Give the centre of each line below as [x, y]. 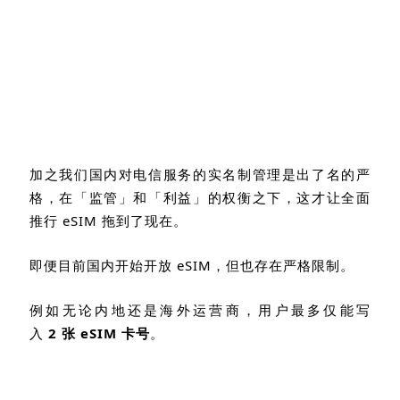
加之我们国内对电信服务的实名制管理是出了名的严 [200, 174]
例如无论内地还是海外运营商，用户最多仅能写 [200, 309]
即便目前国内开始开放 [103, 265]
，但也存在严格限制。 [283, 265]
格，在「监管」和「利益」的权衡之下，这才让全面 [200, 197]
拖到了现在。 [145, 220]
